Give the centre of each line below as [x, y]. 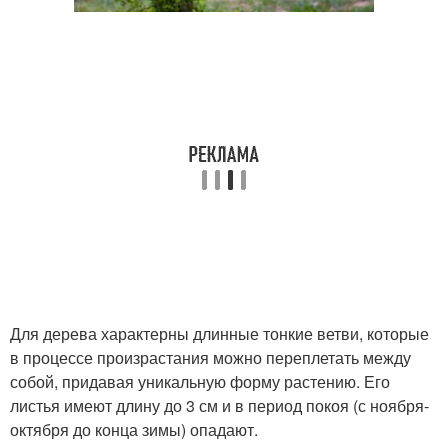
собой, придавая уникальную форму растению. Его [200, 382]
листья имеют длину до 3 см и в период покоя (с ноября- [219, 406]
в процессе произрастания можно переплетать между [210, 358]
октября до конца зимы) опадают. [134, 430]
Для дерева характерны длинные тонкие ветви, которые [219, 334]
